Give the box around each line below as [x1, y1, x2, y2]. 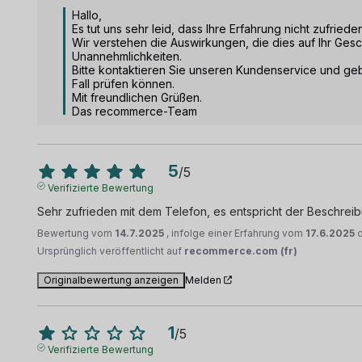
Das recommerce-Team [72, 103, 198, 118]
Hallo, [72, 7, 106, 22]
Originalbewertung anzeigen [44, 273, 179, 286]
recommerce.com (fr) [184, 244, 298, 257]
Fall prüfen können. [72, 76, 179, 90]
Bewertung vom [37, 226, 116, 239]
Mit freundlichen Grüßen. [72, 90, 203, 104]
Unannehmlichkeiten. [72, 48, 186, 63]
